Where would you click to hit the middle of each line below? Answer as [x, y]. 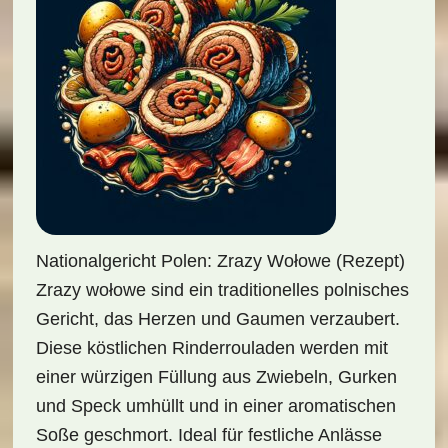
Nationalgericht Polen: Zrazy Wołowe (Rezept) [220, 261]
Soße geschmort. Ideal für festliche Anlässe [208, 435]
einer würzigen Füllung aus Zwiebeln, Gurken [216, 377]
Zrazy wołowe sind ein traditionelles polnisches [222, 290]
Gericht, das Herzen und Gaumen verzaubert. [217, 319]
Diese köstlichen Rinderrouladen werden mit [211, 348]
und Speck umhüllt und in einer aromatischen [215, 406]
